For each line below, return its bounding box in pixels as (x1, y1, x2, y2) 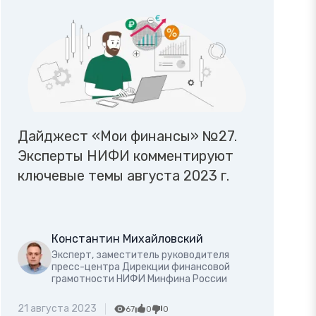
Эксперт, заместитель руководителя (51, 248, 230, 261)
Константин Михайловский (51, 231, 204, 245)
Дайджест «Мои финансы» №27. (18, 127, 238, 145)
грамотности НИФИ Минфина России (51, 272, 228, 285)
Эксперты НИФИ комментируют (18, 147, 234, 164)
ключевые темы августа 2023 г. (18, 166, 230, 184)
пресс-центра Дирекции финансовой (51, 260, 231, 273)
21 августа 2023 (18, 302, 97, 315)
